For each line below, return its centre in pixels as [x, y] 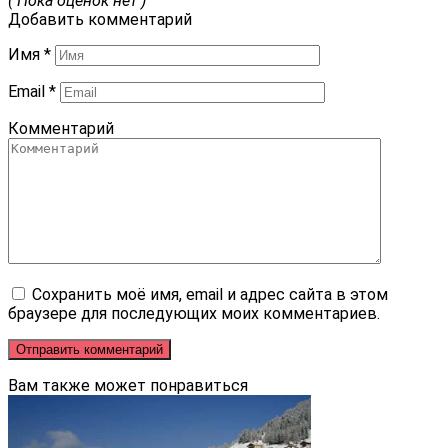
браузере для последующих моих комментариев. [194, 314]
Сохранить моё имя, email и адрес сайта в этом [210, 295]
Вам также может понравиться [128, 386]
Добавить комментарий [100, 20]
